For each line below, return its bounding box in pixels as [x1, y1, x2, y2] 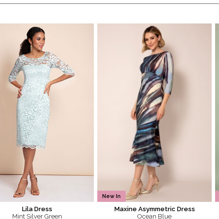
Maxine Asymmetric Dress [114, 205, 195, 213]
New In [102, 193, 121, 200]
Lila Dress [22, 205, 52, 213]
